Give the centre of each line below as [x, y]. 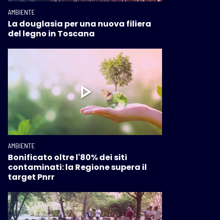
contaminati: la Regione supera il [77, 167]
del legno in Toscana [51, 33]
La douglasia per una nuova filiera [80, 24]
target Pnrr [31, 177]
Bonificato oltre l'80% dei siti [68, 158]
